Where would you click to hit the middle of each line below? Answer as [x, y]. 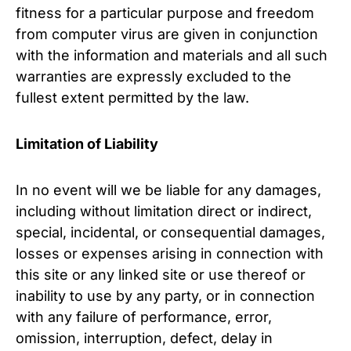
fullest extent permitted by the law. [132, 98]
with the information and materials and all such [172, 55]
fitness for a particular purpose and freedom [165, 13]
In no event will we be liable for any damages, [168, 190]
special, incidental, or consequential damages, [170, 232]
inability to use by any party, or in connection [165, 296]
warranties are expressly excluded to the [154, 76]
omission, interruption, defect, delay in [144, 338]
